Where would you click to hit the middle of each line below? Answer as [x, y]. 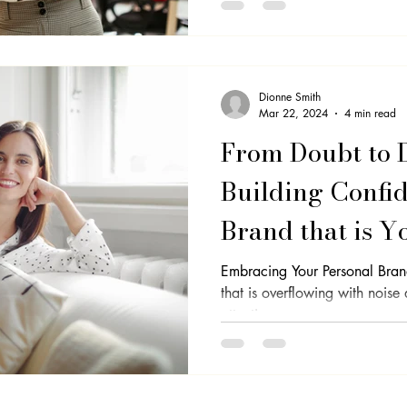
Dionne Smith [290, 97]
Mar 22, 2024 [293, 113]
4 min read [370, 113]
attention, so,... [268, 315]
